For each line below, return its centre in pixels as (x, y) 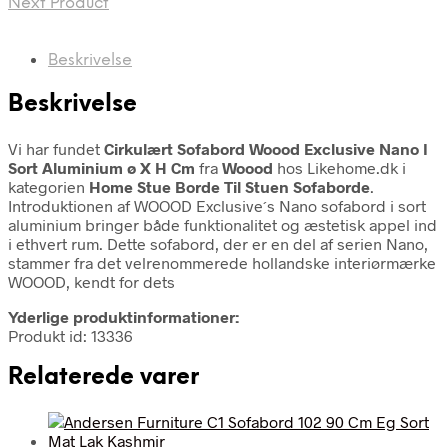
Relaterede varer (103, 377)
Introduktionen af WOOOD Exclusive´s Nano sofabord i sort (217, 205)
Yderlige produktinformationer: (123, 316)
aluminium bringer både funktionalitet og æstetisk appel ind (222, 224)
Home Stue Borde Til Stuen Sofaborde (229, 186)
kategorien (48, 186)
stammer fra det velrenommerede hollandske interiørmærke (222, 262)
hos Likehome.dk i (339, 167)
